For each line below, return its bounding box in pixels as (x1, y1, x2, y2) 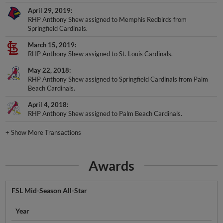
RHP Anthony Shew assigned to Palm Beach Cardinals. (28, 109, 183, 117)
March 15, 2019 (28, 40, 75, 49)
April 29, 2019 (28, 6, 71, 14)
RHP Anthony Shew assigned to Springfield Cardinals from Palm (28, 75, 209, 83)
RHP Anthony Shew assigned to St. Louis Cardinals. (28, 49, 173, 58)
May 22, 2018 (28, 66, 70, 74)
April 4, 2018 (28, 100, 67, 109)
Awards (89, 157, 134, 174)
